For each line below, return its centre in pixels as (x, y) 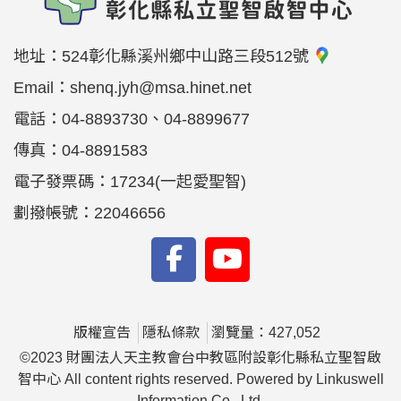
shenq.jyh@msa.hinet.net (161, 88)
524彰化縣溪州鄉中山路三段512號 (188, 56)
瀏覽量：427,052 (266, 333)
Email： (42, 88)
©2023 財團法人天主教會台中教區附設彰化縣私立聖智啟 (200, 358)
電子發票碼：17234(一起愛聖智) (130, 182)
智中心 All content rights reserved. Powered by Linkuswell (200, 379)
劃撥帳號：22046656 (90, 213)
